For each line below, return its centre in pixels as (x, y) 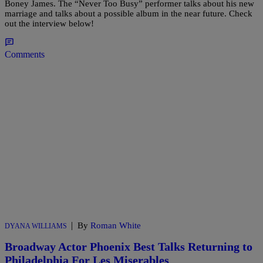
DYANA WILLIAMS (36, 226)
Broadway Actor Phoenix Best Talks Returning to (129, 247)
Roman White (116, 225)
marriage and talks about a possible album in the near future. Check (129, 13)
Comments (25, 54)
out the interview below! (49, 23)
